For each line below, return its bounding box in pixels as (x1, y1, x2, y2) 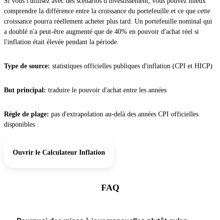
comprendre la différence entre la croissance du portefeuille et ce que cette (4, 7, 210, 15)
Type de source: (4, 62, 52, 70)
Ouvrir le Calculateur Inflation (13, 148, 105, 156)
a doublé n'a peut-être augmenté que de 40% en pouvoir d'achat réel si (4, 28, 199, 36)
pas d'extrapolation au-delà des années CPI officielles (51, 110, 198, 118)
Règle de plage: (4, 110, 51, 118)
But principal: (4, 86, 48, 94)
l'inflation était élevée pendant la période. (4, 38, 119, 46)
